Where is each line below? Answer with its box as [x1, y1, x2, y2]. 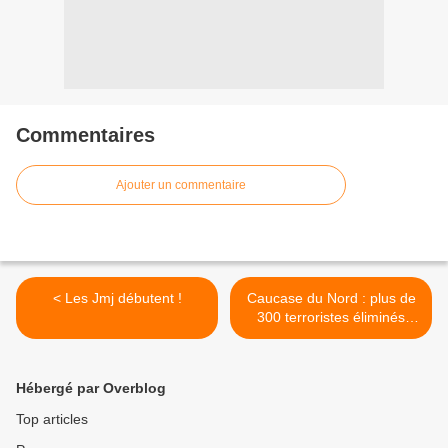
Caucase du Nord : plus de [246, 290, 416, 307]
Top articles [16, 411, 88, 428]
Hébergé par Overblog [16, 380, 166, 397]
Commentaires [16, 124, 155, 147]
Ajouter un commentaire [116, 178, 246, 193]
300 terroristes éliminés [257, 309, 405, 326]
